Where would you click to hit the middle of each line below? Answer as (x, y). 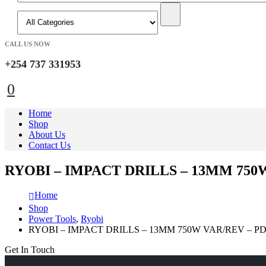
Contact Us (50, 145)
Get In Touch (30, 250)
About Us (47, 134)
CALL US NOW (28, 44)
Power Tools (52, 219)
